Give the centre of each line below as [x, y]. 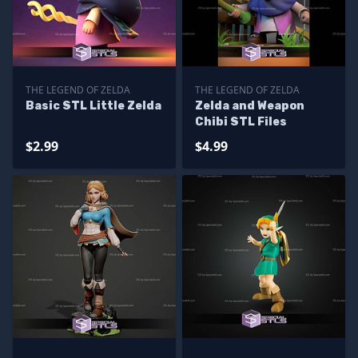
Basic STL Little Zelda [93, 106]
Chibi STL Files [241, 122]
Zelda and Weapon [250, 106]
